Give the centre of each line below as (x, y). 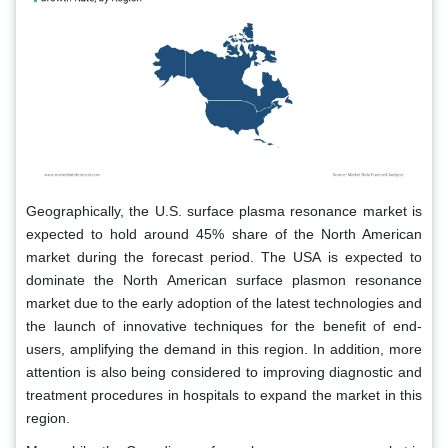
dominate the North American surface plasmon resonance (224, 279)
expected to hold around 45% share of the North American (224, 233)
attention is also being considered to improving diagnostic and (224, 371)
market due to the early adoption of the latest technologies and (224, 302)
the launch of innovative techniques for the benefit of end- (224, 325)
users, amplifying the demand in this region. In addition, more (224, 348)
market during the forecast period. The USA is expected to (224, 256)
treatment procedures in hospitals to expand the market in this (224, 394)
